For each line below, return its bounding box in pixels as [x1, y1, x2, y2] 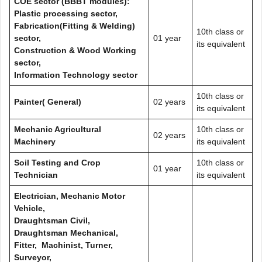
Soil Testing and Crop [14, 157, 101, 167]
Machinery [14, 136, 56, 146]
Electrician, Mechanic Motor [14, 191, 125, 201]
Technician [14, 170, 58, 180]
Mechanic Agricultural [14, 124, 101, 134]
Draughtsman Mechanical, [14, 227, 118, 237]
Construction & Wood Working [14, 45, 136, 55]
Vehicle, [14, 203, 45, 213]
